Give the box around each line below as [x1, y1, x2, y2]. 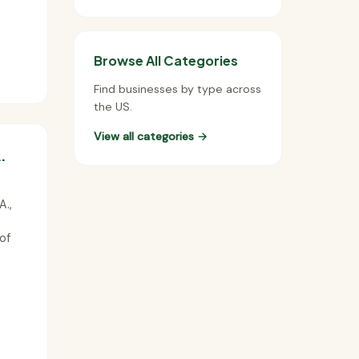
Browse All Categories [94, 51, 238, 69]
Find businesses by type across [94, 82, 261, 97]
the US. [94, 99, 132, 115]
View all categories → [94, 129, 208, 144]
